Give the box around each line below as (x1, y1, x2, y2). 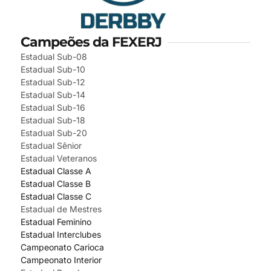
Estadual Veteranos (21, 153, 97, 164)
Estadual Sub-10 (21, 64, 85, 75)
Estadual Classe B (21, 178, 91, 189)
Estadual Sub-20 (21, 128, 87, 139)
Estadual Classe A (21, 166, 91, 177)
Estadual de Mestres (21, 204, 102, 215)
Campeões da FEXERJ (21, 34, 162, 51)
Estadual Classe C (21, 191, 91, 202)
